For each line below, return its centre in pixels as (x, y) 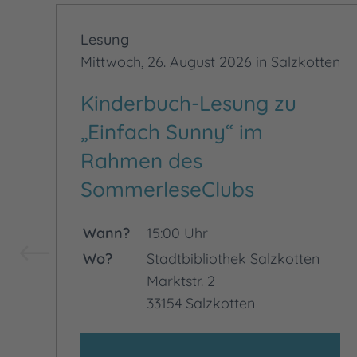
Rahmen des (141, 161)
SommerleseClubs (167, 189)
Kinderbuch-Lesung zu (188, 103)
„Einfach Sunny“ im (172, 132)
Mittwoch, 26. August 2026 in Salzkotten (210, 62)
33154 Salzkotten (201, 303)
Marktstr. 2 (181, 281)
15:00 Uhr (177, 233)
